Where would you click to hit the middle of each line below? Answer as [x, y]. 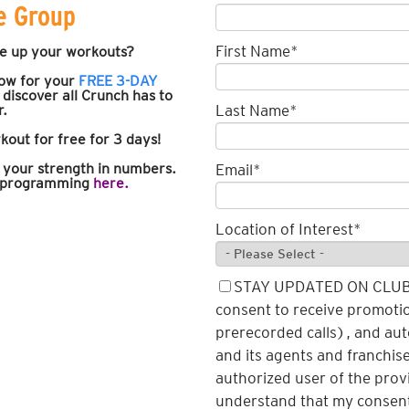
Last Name [252, 111]
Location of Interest [284, 230]
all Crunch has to [117, 96]
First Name [252, 52]
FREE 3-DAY [117, 81]
